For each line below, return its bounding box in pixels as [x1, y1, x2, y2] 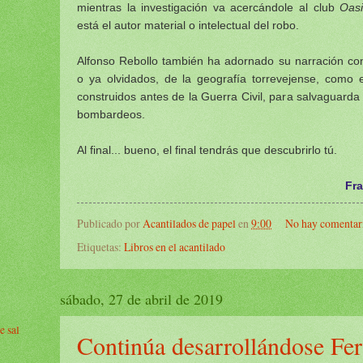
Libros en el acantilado [124, 239, 225, 255]
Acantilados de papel [143, 216, 236, 232]
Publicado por [77, 216, 143, 232]
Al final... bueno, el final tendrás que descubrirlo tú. [77, 143, 337, 157]
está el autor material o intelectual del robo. [77, 19, 299, 32]
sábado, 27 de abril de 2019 [60, 289, 223, 310]
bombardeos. [77, 108, 145, 122]
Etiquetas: [77, 239, 124, 255]
